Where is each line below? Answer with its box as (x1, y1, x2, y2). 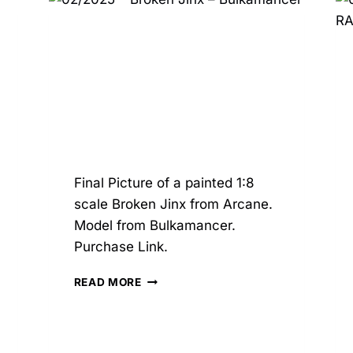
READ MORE (73, 276, 142, 289)
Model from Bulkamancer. (73, 217, 236, 234)
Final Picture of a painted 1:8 (73, 175, 255, 191)
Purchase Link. (73, 239, 176, 255)
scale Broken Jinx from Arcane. (73, 196, 277, 213)
